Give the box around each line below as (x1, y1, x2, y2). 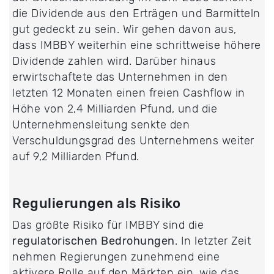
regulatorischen (12, 234, 98, 248)
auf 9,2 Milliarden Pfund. (12, 150, 139, 164)
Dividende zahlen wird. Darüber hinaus (12, 54, 217, 68)
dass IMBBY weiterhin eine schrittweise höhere (12, 39, 261, 53)
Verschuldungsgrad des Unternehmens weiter (12, 134, 254, 148)
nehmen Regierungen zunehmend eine (12, 250, 220, 264)
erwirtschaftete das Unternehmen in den (12, 70, 228, 84)
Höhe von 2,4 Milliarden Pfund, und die (12, 102, 217, 116)
